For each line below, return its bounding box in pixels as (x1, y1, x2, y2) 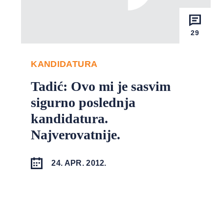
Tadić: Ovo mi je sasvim (31, 79, 171, 94)
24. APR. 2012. (51, 159, 107, 168)
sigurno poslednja (31, 95, 136, 110)
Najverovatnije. (31, 127, 121, 143)
